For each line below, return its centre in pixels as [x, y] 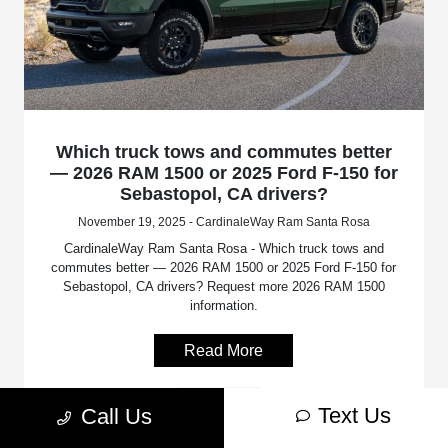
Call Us [116, 416]
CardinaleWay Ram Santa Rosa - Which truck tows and [223, 248]
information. [223, 305]
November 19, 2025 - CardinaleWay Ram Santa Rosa [223, 221]
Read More [224, 350]
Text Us [354, 415]
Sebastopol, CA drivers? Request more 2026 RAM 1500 [223, 286]
